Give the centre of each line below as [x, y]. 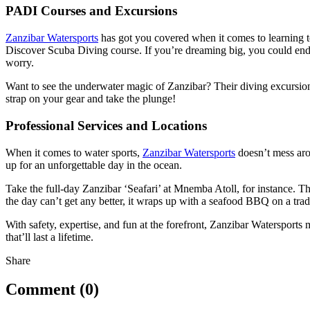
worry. [20, 63]
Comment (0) [52, 290]
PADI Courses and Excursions [91, 11]
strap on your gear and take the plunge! [91, 99]
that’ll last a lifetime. [49, 237]
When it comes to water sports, [74, 152]
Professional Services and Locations [106, 125]
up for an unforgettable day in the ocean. [94, 165]
